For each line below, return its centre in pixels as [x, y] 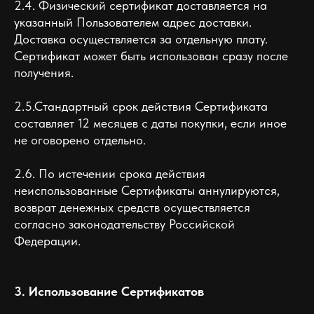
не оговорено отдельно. [80, 140]
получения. [44, 73]
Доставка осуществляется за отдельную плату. [141, 39]
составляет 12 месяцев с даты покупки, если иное [150, 123]
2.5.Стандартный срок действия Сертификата [141, 106]
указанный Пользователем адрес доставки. [133, 22]
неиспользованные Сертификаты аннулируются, [147, 190]
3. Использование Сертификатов [109, 291]
